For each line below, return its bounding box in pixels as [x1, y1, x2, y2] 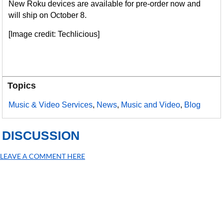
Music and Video [121, 101, 181, 110]
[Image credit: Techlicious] [8, 30, 100, 39]
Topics [7, 81, 36, 91]
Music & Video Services [8, 101, 93, 110]
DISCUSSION [2, 128, 80, 143]
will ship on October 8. [8, 11, 87, 20]
